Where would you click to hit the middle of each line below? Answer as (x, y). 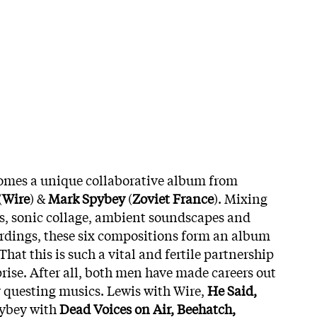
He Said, (232, 290)
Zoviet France (173, 198)
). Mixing (241, 198)
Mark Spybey (88, 198)
